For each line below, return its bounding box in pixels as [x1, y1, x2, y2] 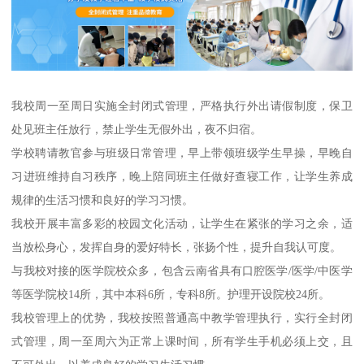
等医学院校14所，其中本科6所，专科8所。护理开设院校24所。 [11, 288, 331, 301]
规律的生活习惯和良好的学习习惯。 [11, 193, 194, 207]
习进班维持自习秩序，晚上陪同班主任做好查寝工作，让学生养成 [11, 170, 353, 184]
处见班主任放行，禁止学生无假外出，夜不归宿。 [11, 123, 262, 136]
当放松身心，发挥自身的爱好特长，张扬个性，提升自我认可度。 [11, 240, 342, 254]
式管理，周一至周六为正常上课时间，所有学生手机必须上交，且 [11, 335, 353, 349]
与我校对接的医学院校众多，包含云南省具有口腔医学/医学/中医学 [11, 264, 353, 278]
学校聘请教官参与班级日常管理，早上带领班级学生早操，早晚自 [11, 146, 353, 160]
